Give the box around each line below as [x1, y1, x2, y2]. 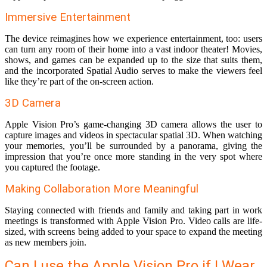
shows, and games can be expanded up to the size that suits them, [5, 55, 262, 66]
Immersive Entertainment [5, 11, 131, 24]
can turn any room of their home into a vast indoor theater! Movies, [5, 44, 262, 55]
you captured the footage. [5, 162, 100, 173]
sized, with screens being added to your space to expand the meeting [5, 226, 262, 237]
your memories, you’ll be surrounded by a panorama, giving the [5, 141, 262, 151]
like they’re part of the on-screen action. [5, 76, 154, 87]
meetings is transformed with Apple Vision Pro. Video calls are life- [5, 216, 262, 226]
